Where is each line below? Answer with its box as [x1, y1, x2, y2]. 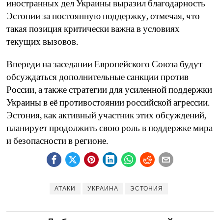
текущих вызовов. [6, 35, 79, 48]
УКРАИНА [87, 185, 119, 192]
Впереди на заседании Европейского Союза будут [6, 58, 203, 71]
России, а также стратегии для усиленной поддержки [6, 83, 213, 96]
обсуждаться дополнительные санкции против [6, 71, 189, 83]
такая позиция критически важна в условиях [6, 23, 180, 35]
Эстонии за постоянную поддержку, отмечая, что [6, 10, 200, 23]
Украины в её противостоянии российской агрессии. [6, 96, 210, 109]
